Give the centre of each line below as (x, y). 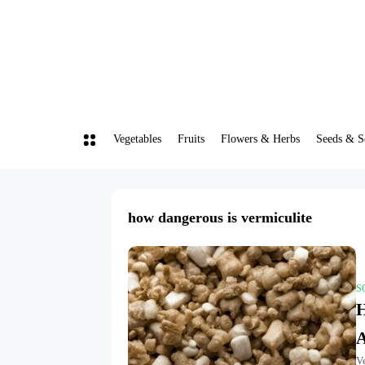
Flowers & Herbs (260, 139)
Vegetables (137, 139)
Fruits (191, 139)
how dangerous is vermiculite (220, 218)
